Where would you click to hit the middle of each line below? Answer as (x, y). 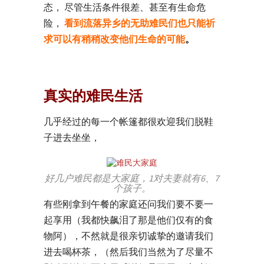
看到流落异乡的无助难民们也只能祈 (140, 23)
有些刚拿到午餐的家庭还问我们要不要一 (128, 204)
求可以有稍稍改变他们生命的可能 (114, 39)
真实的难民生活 (93, 96)
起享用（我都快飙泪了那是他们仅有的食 (128, 220)
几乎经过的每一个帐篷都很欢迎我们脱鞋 (128, 121)
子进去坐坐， (72, 137)
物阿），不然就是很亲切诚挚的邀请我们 (128, 236)
